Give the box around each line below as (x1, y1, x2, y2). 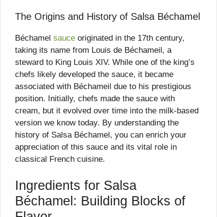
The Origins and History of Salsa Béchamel (15, 11, 200, 22)
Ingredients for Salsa (15, 178, 137, 193)
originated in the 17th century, (75, 33, 185, 43)
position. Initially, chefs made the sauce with (15, 94, 175, 104)
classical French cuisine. (15, 155, 105, 164)
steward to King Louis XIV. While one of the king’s (15, 58, 195, 67)
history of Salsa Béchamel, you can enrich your (15, 130, 186, 140)
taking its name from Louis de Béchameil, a (15, 46, 171, 55)
